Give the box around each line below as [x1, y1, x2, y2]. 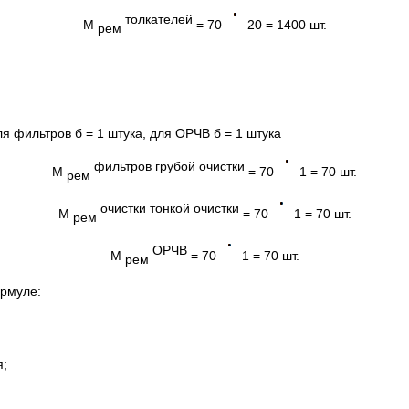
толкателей [124, 11, 193, 26]
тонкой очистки [149, 201, 239, 216]
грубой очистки [155, 159, 245, 174]
